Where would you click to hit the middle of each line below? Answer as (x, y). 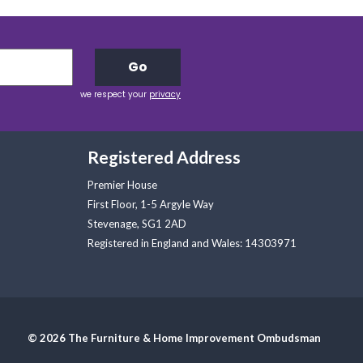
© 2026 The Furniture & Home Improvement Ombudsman (174, 338)
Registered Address (164, 157)
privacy (165, 94)
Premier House (122, 185)
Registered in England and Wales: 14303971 (192, 243)
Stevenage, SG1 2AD (137, 224)
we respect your (115, 94)
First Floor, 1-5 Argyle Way (151, 204)
